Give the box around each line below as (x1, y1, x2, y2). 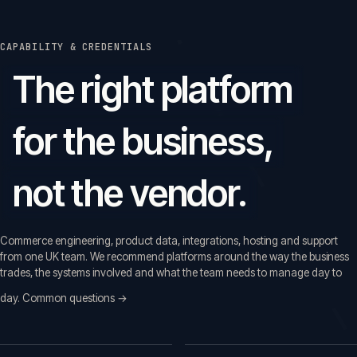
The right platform (13, 66, 293, 112)
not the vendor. (13, 170, 247, 215)
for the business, (13, 118, 274, 163)
